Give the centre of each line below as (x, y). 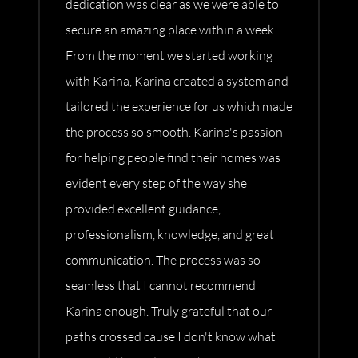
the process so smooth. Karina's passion (174, 132)
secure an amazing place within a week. (171, 30)
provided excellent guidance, (143, 209)
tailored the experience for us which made (179, 107)
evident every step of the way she (156, 183)
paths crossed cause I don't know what (171, 337)
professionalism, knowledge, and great (170, 235)
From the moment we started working (169, 56)
